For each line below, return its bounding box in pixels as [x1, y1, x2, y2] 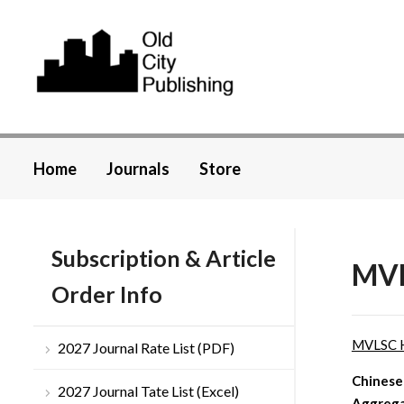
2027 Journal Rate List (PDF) [58, 339, 234, 357]
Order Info [51, 280, 162, 308]
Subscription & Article [51, 244, 276, 272]
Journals [106, 159, 170, 179]
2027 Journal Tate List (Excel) [58, 382, 239, 400]
